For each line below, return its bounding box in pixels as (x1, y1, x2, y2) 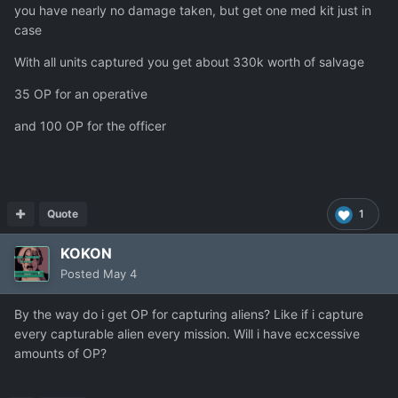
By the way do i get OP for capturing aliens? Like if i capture (14, 306, 363, 322)
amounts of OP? (14, 346, 107, 362)
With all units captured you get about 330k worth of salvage (14, 54, 364, 70)
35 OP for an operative (14, 86, 147, 102)
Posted (60, 267, 103, 282)
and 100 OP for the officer (14, 118, 166, 134)
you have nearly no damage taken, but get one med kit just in (14, 3, 371, 19)
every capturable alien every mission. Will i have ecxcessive (14, 326, 360, 342)
